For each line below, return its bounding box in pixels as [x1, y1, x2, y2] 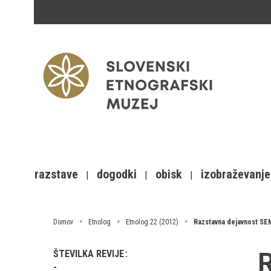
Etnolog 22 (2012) [126, 218, 178, 226]
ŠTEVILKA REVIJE [53, 248, 126, 260]
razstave [34, 167, 78, 181]
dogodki [97, 167, 137, 181]
